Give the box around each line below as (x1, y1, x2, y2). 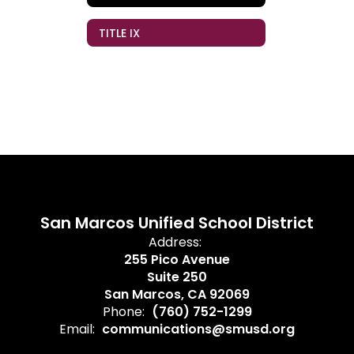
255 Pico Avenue (124, 250, 230, 269)
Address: (149, 233, 201, 251)
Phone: (102, 303, 145, 321)
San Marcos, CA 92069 (104, 285, 250, 303)
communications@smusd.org (102, 320, 295, 338)
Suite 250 (147, 268, 207, 286)
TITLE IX (99, 24, 140, 41)
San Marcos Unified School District (40, 212, 314, 234)
